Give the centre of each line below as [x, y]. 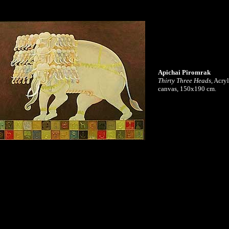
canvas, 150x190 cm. [187, 89]
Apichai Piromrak [184, 72]
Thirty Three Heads [185, 81]
